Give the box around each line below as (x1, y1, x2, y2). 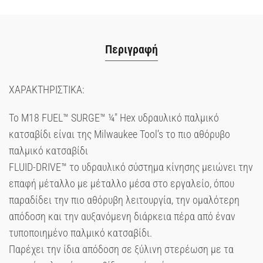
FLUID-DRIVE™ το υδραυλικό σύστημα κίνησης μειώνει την (9, 160, 253, 173)
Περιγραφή (105, 42, 158, 56)
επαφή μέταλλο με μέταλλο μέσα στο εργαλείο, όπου (9, 177, 234, 190)
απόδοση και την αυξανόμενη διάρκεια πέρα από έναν (9, 210, 235, 222)
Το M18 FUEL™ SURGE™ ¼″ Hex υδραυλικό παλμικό (9, 111, 219, 124)
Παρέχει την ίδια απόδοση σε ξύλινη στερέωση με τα (9, 242, 234, 255)
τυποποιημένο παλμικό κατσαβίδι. (9, 226, 152, 239)
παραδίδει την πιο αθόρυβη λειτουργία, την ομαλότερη (9, 193, 240, 206)
